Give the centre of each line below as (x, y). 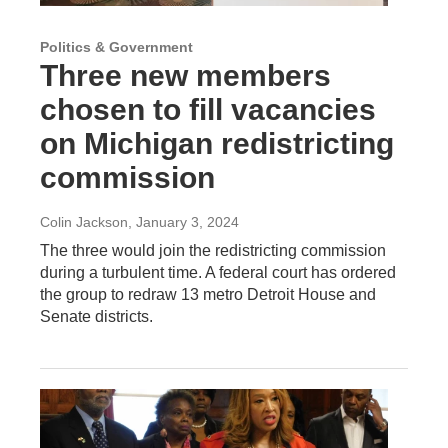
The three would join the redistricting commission (213, 250)
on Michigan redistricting (217, 143)
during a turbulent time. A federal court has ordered (218, 272)
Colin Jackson (84, 221)
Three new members (185, 75)
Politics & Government (116, 46)
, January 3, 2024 (183, 221)
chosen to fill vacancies (208, 109)
